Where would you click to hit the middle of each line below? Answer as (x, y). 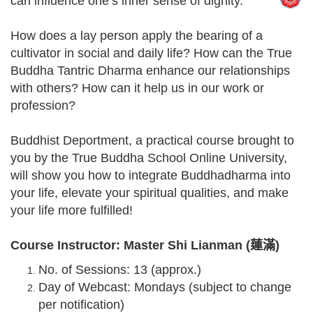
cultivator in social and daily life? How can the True (151, 53)
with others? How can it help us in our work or (137, 88)
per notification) (81, 305)
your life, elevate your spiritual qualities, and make (150, 193)
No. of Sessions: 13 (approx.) (120, 270)
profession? (43, 105)
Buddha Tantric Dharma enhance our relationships (150, 71)
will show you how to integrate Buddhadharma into (151, 175)
